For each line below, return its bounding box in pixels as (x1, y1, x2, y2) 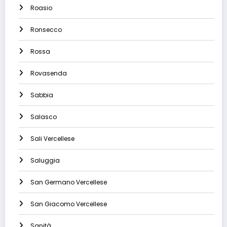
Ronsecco (30, 25, 62, 34)
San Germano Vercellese (30, 178, 107, 187)
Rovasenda (30, 69, 67, 78)
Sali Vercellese (30, 134, 74, 143)
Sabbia (30, 91, 53, 100)
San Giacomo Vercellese (30, 200, 107, 209)
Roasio (30, 4, 52, 13)
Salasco (30, 112, 57, 122)
